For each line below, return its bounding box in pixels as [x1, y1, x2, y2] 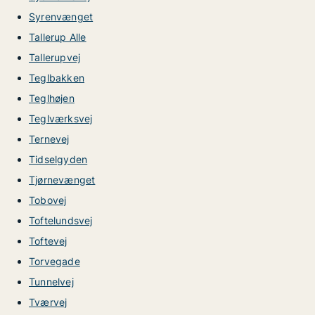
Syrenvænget [29, 11, 94, 22]
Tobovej [29, 194, 67, 206]
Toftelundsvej [29, 214, 93, 226]
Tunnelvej [29, 276, 74, 288]
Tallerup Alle [29, 31, 86, 43]
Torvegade [29, 255, 80, 267]
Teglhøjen [29, 92, 75, 104]
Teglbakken [29, 72, 84, 84]
